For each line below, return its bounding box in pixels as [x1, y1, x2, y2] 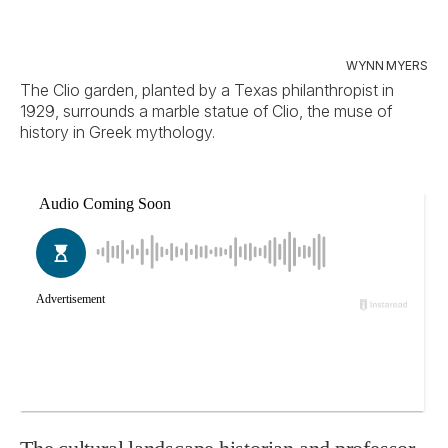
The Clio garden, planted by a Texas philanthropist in [20, 80, 394, 100]
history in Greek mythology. [20, 122, 215, 142]
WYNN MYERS [346, 58, 428, 73]
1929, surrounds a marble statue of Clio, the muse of [20, 101, 392, 121]
